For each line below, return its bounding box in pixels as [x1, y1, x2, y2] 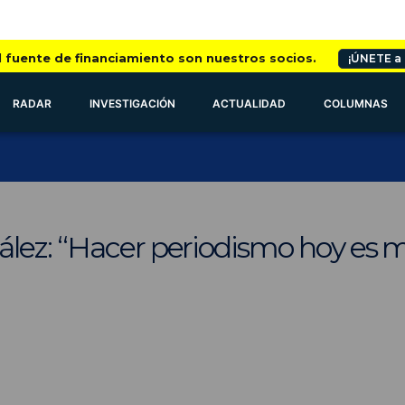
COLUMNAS [324, 97, 389, 110]
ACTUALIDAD [212, 97, 287, 110]
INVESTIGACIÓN [89, 97, 175, 110]
